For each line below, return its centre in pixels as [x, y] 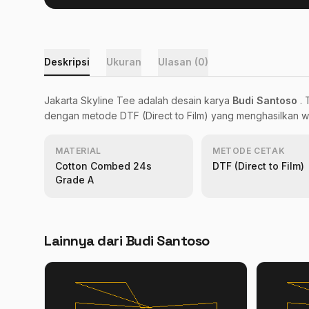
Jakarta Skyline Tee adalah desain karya [138, 100]
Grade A [74, 179]
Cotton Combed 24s [103, 166]
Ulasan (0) [183, 61]
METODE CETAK [249, 150]
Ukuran [124, 61]
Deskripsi [67, 61]
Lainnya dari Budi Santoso [127, 240]
